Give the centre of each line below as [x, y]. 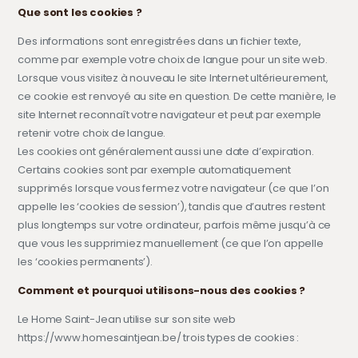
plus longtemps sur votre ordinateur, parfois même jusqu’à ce [175, 225]
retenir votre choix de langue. [92, 133]
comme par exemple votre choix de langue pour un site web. [173, 59]
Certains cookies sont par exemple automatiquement [155, 169]
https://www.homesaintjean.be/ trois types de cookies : [159, 337]
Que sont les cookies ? [80, 12]
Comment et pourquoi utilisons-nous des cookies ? [162, 290]
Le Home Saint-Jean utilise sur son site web [127, 319]
